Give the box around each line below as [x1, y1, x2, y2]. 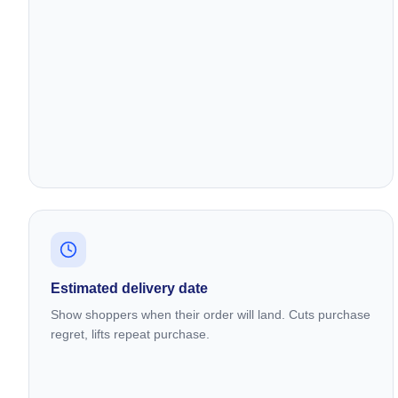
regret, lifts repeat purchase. [51, 326, 210, 341]
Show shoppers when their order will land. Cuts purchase [51, 306, 370, 322]
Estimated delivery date [51, 280, 208, 296]
